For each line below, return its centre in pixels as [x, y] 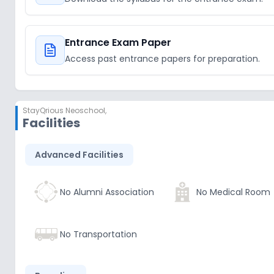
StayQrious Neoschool [64, 110]
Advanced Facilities [79, 155]
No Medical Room [233, 192]
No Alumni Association [107, 192]
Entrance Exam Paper [118, 43]
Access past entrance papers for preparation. [162, 59]
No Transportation [98, 234]
